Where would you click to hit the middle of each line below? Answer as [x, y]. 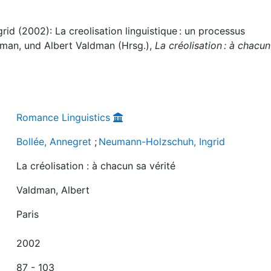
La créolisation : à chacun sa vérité [96, 165]
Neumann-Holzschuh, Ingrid [162, 141]
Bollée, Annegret [54, 141]
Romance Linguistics [64, 117]
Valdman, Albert [53, 190]
